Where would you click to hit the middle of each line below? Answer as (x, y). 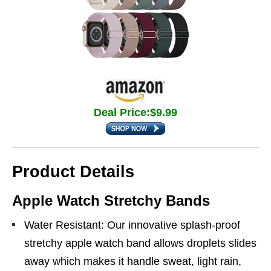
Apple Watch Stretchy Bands (111, 201)
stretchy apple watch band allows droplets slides (140, 243)
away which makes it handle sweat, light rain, (133, 261)
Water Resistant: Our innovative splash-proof (132, 225)
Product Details (73, 172)
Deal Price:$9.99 (135, 113)
